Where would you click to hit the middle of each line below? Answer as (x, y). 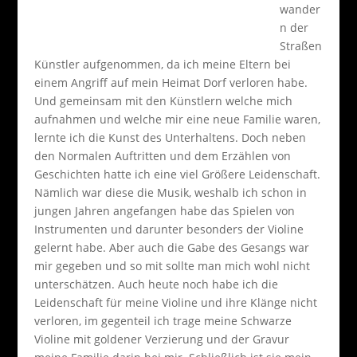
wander (300, 9)
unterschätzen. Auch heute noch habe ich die (156, 284)
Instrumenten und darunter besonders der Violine (169, 229)
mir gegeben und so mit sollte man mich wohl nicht (172, 266)
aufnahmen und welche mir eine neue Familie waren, (177, 119)
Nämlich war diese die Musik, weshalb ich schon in (170, 192)
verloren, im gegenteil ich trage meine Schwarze (163, 321)
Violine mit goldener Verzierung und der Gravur (161, 339)
